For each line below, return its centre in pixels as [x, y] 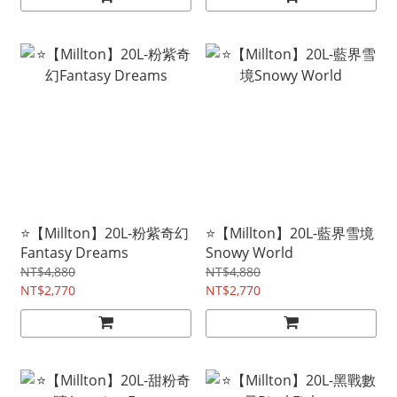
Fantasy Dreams [74, 253]
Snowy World [249, 253]
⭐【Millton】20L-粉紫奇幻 [105, 234]
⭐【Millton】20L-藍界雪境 [290, 234]
